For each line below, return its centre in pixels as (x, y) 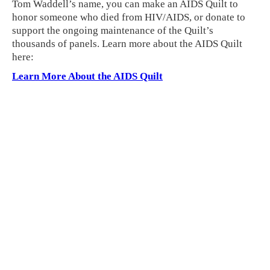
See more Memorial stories (87, 222)
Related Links (60, 207)
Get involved (58, 248)
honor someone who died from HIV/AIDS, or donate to (129, 17)
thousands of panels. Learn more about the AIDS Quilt (127, 43)
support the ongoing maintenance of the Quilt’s (113, 30)
